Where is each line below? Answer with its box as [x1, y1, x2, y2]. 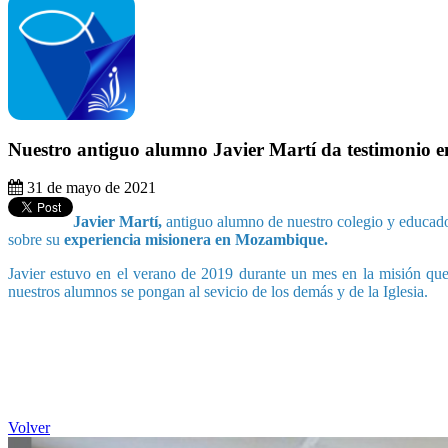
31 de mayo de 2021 [23, 179, 156, 197]
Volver [8, 419, 50, 437]
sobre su [8, 231, 64, 249]
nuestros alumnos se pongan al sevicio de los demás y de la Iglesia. [8, 283, 428, 301]
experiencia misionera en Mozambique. [64, 231, 328, 249]
